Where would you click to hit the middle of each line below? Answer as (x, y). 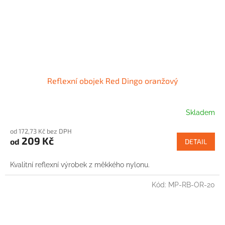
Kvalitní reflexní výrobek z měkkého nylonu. (80, 165)
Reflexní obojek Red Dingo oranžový (113, 81)
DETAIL (196, 142)
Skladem (200, 112)
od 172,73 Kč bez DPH (41, 131)
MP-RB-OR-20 (192, 185)
